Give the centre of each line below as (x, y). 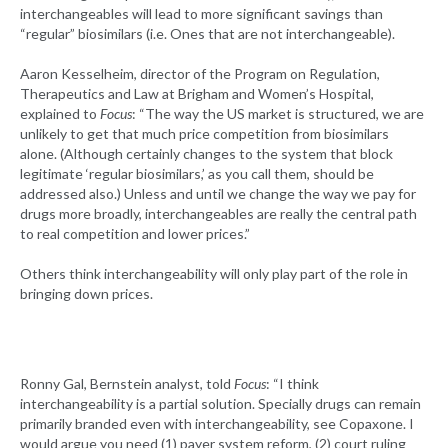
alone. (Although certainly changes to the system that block (206, 154)
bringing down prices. (86, 294)
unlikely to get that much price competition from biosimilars (204, 134)
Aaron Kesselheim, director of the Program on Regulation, (200, 74)
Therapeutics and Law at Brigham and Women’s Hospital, (197, 94)
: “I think (292, 384)
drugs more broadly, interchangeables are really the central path (218, 214)
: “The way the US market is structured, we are (278, 114)
